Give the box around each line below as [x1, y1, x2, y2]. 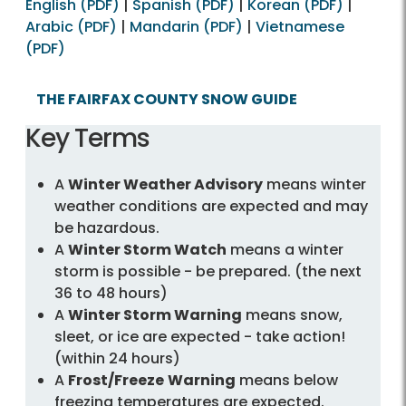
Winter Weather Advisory [68, 173, 263, 195]
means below [236, 369, 338, 391]
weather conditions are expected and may [54, 195, 368, 217]
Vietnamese [256, 15, 344, 37]
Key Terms [25, 120, 150, 156]
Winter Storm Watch [68, 238, 227, 260]
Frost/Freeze [68, 369, 164, 391]
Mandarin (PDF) [130, 15, 243, 37]
